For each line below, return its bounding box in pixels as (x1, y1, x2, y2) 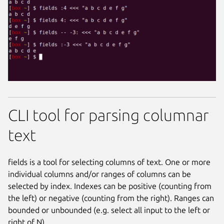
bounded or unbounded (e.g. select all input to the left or (8, 205, 210, 214)
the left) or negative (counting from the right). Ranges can (8, 193, 214, 202)
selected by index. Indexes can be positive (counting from (8, 181, 211, 190)
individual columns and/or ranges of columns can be (8, 169, 191, 178)
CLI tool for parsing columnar (8, 106, 209, 124)
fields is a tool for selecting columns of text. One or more (8, 157, 210, 166)
